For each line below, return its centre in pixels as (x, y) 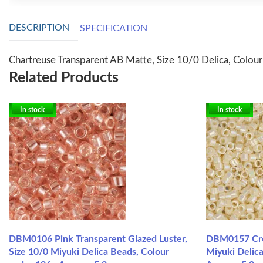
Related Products (64, 77)
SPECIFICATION (114, 28)
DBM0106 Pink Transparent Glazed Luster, (98, 239)
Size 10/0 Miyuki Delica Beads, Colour (89, 252)
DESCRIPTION (39, 28)
